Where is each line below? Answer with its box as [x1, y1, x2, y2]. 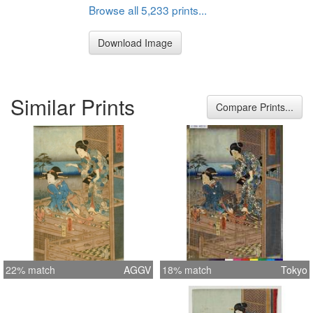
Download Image [98, 35, 173, 50]
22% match [6, 263, 55, 277]
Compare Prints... [216, 100, 293, 115]
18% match [162, 263, 212, 277]
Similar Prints [10, 92, 135, 122]
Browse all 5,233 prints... [89, 1, 207, 17]
